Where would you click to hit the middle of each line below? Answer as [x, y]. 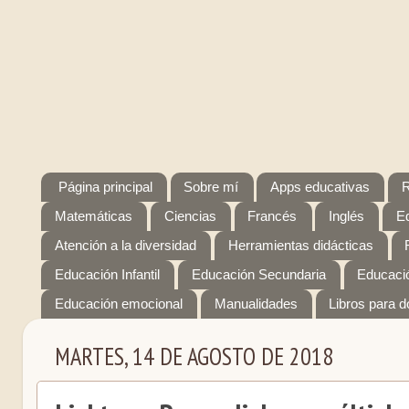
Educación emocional [119, 304]
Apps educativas [320, 187]
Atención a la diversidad [126, 246]
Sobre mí [211, 187]
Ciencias [190, 216]
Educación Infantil [107, 275]
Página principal [105, 187]
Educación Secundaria [258, 275]
